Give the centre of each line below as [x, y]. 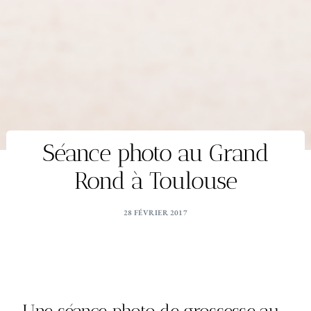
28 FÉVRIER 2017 [155, 213]
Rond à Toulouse [155, 181]
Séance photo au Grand [155, 153]
